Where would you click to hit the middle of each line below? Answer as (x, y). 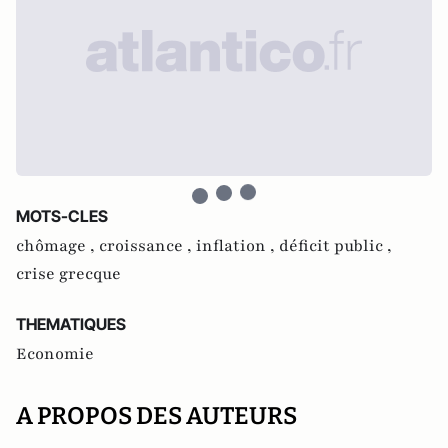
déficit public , (335, 246)
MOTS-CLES (62, 216)
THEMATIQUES (71, 324)
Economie (55, 354)
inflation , (237, 246)
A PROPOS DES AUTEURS (156, 416)
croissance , (147, 246)
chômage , (57, 246)
